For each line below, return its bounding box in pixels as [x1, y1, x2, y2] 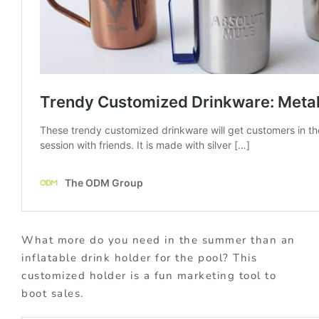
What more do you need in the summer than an [21, 233, 296, 248]
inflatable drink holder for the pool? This [21, 251, 257, 266]
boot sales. [21, 286, 84, 301]
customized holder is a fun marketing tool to [21, 268, 276, 283]
